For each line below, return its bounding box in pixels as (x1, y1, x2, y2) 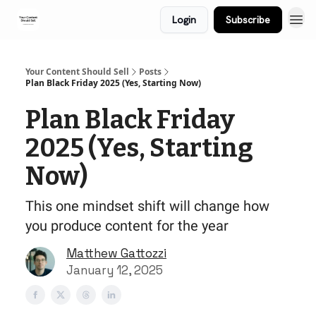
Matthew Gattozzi (66, 245, 166, 261)
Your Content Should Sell (25, 66, 129, 78)
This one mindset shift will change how (25, 197, 269, 214)
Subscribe (226, 13, 270, 26)
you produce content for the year (25, 217, 229, 234)
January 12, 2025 (66, 262, 163, 278)
